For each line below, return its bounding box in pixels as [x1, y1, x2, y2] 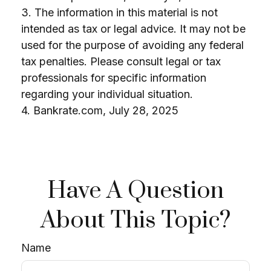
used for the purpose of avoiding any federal [21, 39, 244, 51]
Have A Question [47, 176, 224, 206]
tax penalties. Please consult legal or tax [21, 55, 221, 68]
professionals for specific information [21, 71, 206, 84]
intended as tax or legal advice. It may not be [21, 22, 246, 35]
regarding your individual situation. [21, 88, 193, 100]
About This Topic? [41, 206, 230, 235]
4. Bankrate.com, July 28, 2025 [21, 104, 178, 117]
